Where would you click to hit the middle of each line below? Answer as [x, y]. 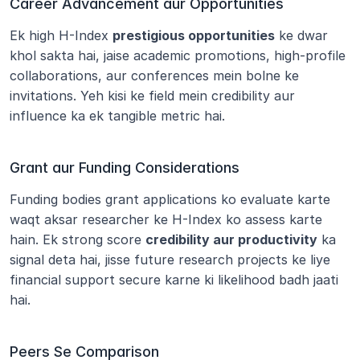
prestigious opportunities [194, 35]
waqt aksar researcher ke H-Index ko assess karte [166, 219]
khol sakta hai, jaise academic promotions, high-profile [178, 55]
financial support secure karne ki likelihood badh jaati [174, 279]
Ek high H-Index [61, 35]
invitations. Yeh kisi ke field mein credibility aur [152, 95]
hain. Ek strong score [78, 239]
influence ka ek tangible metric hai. [117, 115]
